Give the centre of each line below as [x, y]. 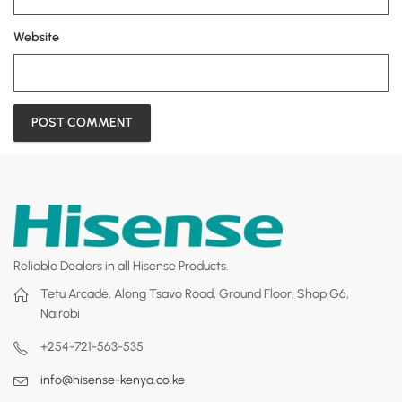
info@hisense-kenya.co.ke [113, 380]
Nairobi [60, 314]
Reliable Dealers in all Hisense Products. [121, 266]
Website [36, 38]
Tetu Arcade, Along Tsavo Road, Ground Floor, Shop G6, [195, 294]
